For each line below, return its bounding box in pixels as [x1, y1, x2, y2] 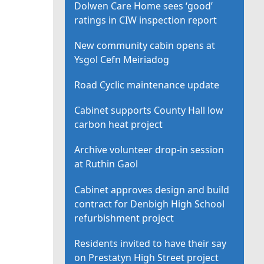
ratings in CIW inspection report [74, 13, 217, 27]
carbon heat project [74, 118, 163, 131]
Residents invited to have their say [74, 236, 227, 250]
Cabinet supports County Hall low [74, 104, 224, 117]
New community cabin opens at [74, 38, 216, 52]
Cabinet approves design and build [74, 183, 230, 196]
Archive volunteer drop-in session [74, 143, 225, 157]
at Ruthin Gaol [74, 157, 138, 171]
